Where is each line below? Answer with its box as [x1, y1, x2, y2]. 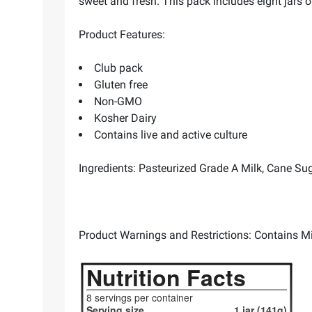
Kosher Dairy [94, 111, 157, 125]
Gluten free [94, 78, 148, 92]
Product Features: [79, 28, 165, 42]
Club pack [94, 61, 143, 75]
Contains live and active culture [94, 128, 247, 142]
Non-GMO [94, 95, 142, 109]
